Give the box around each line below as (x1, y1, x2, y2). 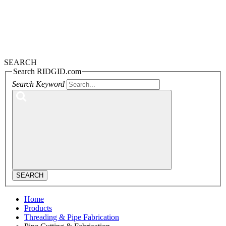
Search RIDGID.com (13, 67, 81, 76)
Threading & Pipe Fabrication (24, 212, 119, 221)
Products (24, 203, 52, 212)
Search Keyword (12, 79, 65, 88)
